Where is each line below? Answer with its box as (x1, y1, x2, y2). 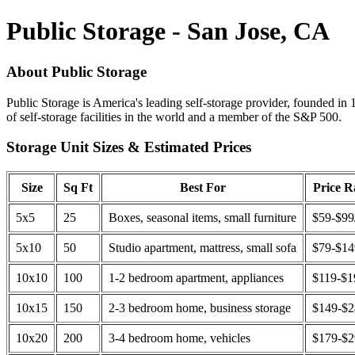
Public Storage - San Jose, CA (6, 17, 330, 46)
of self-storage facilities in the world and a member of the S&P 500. (6, 109, 342, 124)
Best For (179, 181, 226, 195)
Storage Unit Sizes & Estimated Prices (6, 139, 251, 156)
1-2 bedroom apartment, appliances (109, 271, 284, 285)
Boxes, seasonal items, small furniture (109, 211, 296, 225)
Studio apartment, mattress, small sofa (109, 241, 296, 255)
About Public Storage (6, 63, 147, 80)
